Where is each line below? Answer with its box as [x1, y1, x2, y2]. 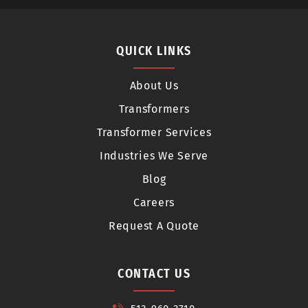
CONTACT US [118, 265, 190, 281]
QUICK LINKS [116, 43, 192, 58]
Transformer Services [96, 125, 212, 139]
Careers [133, 195, 175, 209]
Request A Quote [108, 219, 200, 232]
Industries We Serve [99, 148, 209, 162]
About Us [129, 78, 179, 92]
